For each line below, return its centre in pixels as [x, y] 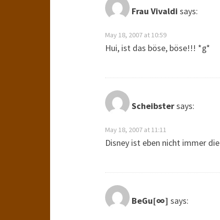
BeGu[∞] [150, 201]
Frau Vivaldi [155, 11]
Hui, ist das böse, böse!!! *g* [158, 48]
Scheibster [153, 106]
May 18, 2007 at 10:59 [136, 35]
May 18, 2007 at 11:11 [136, 130]
